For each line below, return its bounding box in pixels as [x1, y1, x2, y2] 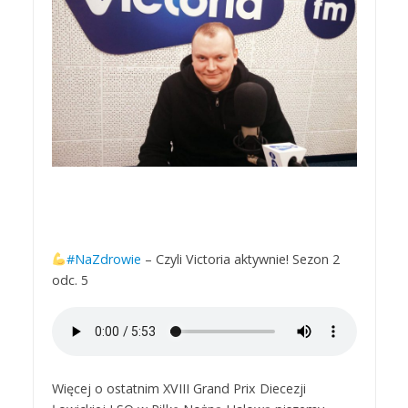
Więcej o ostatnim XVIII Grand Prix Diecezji [51, 379, 306, 397]
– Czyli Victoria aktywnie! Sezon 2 [140, 250, 340, 269]
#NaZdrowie [66, 250, 141, 269]
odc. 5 [51, 271, 88, 290]
